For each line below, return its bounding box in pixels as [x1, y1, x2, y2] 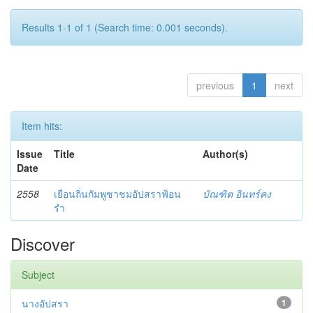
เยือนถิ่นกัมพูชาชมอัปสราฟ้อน [54, 186, 181, 201]
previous [196, 78, 234, 92]
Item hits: [22, 118, 62, 133]
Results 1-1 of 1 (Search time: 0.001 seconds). [22, 20, 228, 34]
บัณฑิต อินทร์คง [203, 186, 271, 201]
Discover [10, 231, 75, 256]
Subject [22, 267, 54, 282]
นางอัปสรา [22, 296, 68, 310]
